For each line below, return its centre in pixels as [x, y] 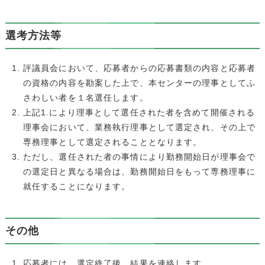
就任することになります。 [77, 186]
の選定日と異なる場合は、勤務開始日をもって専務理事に [139, 171]
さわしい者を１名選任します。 [85, 97]
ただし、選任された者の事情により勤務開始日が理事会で [139, 156]
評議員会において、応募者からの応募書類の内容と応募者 [139, 68]
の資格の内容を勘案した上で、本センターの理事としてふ [139, 83]
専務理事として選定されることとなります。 [112, 142]
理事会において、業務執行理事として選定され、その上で [139, 127]
